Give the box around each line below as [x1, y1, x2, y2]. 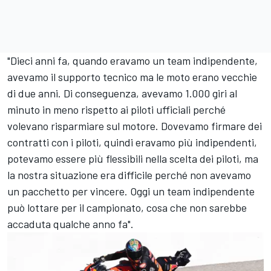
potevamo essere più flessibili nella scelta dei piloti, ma [7, 152, 258, 166]
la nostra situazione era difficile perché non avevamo [7, 168, 251, 182]
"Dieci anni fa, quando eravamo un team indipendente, [7, 54, 258, 68]
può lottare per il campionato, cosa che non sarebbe [7, 201, 247, 215]
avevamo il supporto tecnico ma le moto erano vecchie [7, 70, 257, 84]
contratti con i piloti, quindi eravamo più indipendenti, [7, 135, 257, 149]
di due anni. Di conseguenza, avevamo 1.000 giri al [7, 87, 237, 100]
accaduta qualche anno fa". [7, 217, 134, 231]
